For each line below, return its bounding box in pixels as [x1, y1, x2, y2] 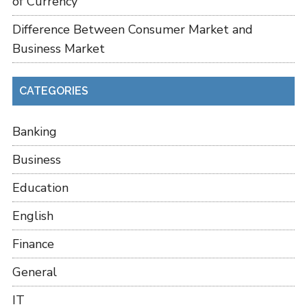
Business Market [12, 40, 105, 57]
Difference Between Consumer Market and [12, 21, 253, 38]
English [12, 207, 53, 224]
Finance [12, 235, 54, 252]
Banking [12, 123, 57, 140]
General [12, 263, 57, 280]
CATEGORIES [19, 84, 88, 97]
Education [12, 179, 69, 196]
